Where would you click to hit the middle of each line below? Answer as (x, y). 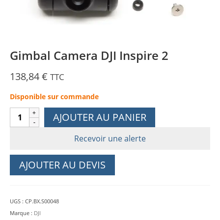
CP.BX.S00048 (42, 201)
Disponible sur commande (54, 96)
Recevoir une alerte (110, 138)
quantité (27, 113)
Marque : (22, 213)
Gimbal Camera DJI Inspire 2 (89, 55)
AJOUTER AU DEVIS (62, 165)
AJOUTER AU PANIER (100, 117)
